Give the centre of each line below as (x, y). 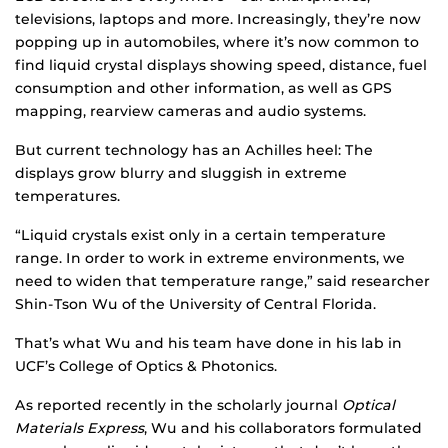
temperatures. (67, 196)
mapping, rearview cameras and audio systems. (190, 111)
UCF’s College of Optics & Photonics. (146, 366)
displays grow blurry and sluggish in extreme (181, 173)
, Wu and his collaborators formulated (283, 428)
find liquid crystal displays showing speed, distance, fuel (221, 65)
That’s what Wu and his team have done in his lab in (208, 343)
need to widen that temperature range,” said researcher (222, 281)
